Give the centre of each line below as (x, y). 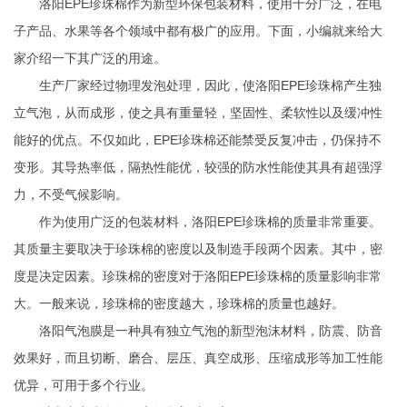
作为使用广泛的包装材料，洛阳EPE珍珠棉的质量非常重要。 (210, 222)
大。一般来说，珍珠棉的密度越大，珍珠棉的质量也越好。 (179, 303)
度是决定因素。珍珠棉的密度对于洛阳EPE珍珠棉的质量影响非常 (198, 276)
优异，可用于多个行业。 (84, 385)
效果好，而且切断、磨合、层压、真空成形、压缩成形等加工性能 (198, 358)
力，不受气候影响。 (71, 194)
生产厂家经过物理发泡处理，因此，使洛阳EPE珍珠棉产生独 (210, 85)
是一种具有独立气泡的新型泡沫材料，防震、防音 (243, 331)
